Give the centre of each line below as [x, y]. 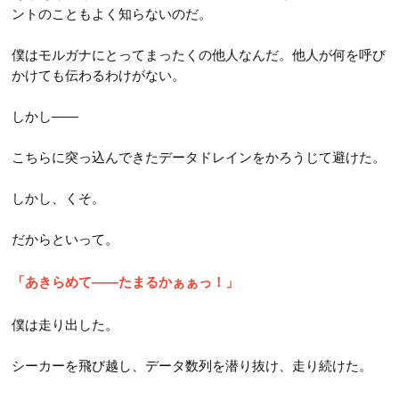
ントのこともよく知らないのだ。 [112, 13]
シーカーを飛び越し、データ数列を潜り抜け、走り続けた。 [192, 365]
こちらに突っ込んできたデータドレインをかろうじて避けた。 [199, 157]
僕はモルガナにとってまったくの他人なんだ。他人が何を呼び [199, 54]
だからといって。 [65, 239]
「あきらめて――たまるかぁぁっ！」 [126, 281]
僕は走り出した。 [65, 324]
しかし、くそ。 [59, 198]
